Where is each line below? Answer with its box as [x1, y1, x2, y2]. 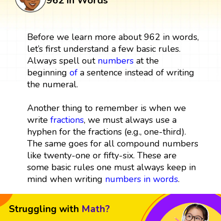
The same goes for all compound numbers [27, 137, 198, 149]
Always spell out [27, 54, 98, 67]
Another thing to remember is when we [27, 102, 186, 114]
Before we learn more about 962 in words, [27, 31, 199, 43]
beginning [27, 66, 70, 78]
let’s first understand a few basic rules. [27, 42, 181, 55]
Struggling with [9, 202, 79, 216]
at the [133, 54, 159, 67]
